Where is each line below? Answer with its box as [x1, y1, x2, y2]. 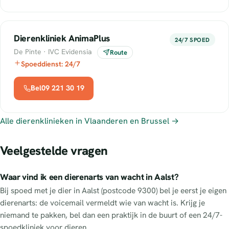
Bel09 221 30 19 [30, 83, 84, 93]
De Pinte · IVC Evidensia [14, 47, 92, 56]
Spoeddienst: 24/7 [21, 59, 80, 68]
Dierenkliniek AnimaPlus [14, 32, 110, 44]
